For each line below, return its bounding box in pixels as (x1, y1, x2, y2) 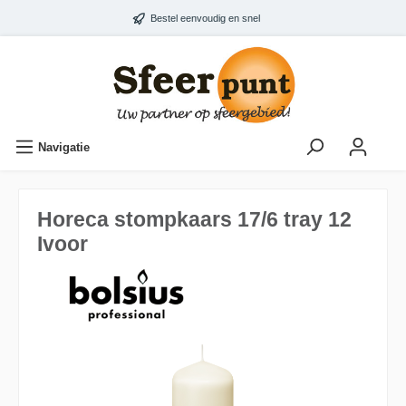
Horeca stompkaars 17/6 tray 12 (37, 207, 352, 231)
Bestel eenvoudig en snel (150, 13, 260, 24)
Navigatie (38, 140, 90, 154)
